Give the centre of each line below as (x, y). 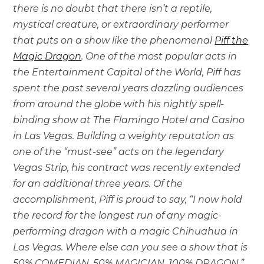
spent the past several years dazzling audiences (128, 88)
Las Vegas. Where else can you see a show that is (131, 247)
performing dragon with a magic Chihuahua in (126, 231)
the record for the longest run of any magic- (118, 215)
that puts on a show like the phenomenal (114, 40)
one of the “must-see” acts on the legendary (119, 151)
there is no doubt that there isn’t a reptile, (113, 8)
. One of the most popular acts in (159, 56)
